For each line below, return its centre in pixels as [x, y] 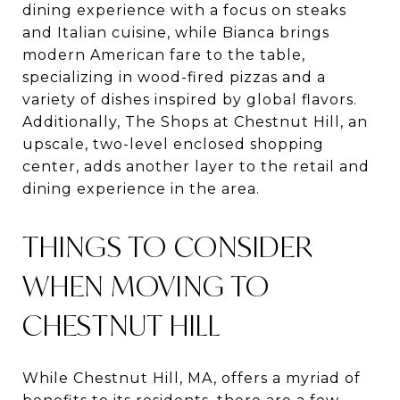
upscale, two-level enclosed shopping [173, 144]
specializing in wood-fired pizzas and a [174, 77]
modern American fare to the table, [164, 54]
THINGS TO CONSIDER [168, 246]
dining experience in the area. [141, 188]
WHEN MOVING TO [146, 285]
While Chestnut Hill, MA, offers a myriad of [192, 378]
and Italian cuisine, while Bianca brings [176, 32]
